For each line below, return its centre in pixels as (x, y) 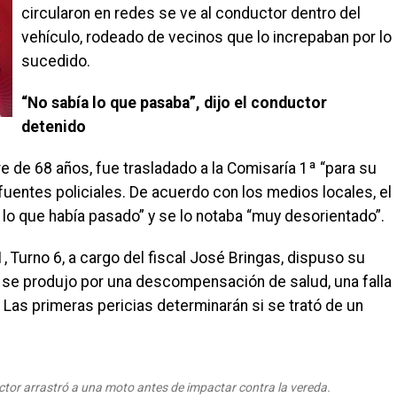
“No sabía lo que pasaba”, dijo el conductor (174, 103)
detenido (54, 127)
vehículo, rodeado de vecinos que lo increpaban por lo (206, 38)
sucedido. (56, 62)
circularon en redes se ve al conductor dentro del (191, 14)
